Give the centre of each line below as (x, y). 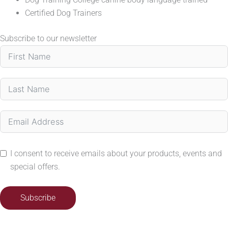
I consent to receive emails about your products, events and (116, 154)
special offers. (35, 167)
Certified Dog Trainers (64, 13)
